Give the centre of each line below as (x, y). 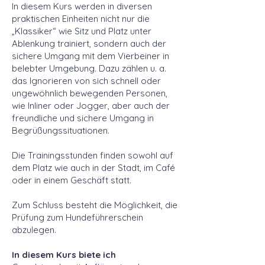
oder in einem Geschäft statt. (72, 180)
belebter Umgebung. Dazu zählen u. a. (89, 68)
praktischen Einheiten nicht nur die (81, 19)
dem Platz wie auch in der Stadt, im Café (93, 168)
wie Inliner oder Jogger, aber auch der (91, 106)
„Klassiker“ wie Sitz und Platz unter (82, 31)
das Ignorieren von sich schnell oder (86, 81)
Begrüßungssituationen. (61, 130)
